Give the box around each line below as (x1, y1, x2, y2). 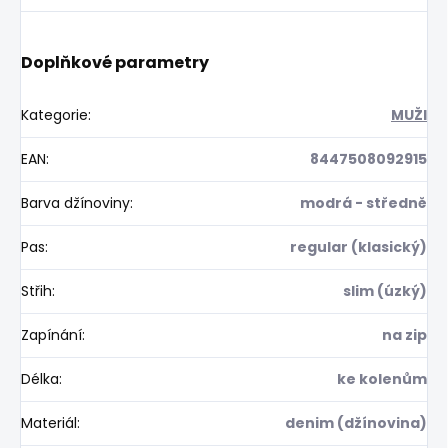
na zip (382, 324, 427, 345)
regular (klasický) (290, 236, 427, 257)
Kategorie (21, 104, 88, 125)
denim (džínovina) (285, 412, 427, 433)
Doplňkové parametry (21, 50, 209, 74)
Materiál (21, 412, 77, 433)
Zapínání (21, 324, 82, 345)
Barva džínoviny (21, 192, 130, 213)
